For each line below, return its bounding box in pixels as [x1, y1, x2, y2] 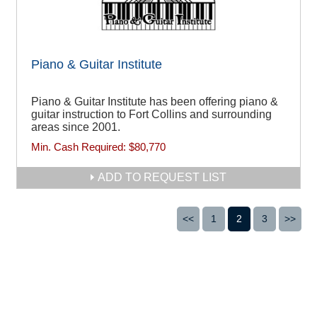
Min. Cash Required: [31, 140, 129, 153]
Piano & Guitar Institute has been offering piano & [31, 95, 278, 108]
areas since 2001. [31, 120, 120, 133]
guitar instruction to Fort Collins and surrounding [31, 108, 272, 120]
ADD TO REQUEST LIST [98, 171, 226, 183]
